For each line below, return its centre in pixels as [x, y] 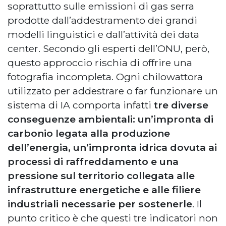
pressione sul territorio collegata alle [101, 175]
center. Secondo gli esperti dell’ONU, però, [108, 48]
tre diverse [180, 105]
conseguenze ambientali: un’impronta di [110, 119]
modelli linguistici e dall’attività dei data [103, 34]
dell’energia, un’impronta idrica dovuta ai [112, 147]
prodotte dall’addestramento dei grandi [102, 20]
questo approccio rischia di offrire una [100, 62]
